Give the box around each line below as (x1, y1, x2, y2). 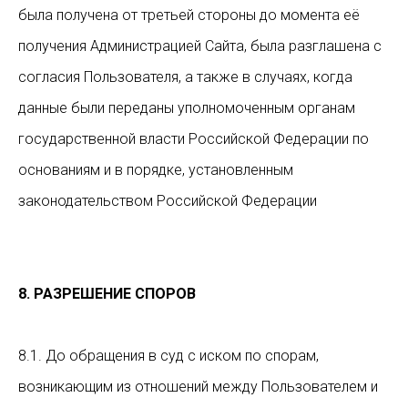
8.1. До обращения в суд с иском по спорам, (18, 347, 319, 364)
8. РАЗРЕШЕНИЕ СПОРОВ (18, 285, 196, 302)
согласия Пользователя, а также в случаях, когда (18, 68, 352, 86)
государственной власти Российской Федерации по (18, 130, 369, 148)
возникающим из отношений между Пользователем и (18, 378, 378, 395)
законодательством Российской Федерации (18, 192, 317, 209)
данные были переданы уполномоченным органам (18, 99, 355, 117)
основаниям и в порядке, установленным (18, 161, 293, 178)
